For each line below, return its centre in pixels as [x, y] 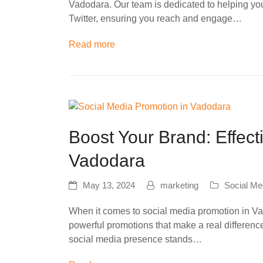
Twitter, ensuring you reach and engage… [155, 19]
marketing [179, 185]
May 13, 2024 [109, 185]
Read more [92, 45]
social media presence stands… [135, 239]
